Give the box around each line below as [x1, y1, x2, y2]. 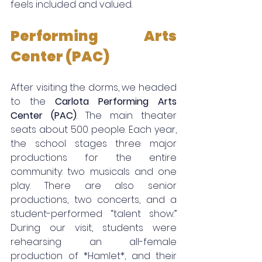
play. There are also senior [11, 179, 177, 193]
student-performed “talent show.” [11, 207, 177, 221]
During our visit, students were [11, 221, 177, 235]
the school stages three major [11, 137, 177, 151]
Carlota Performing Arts [55, 95, 177, 109]
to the [11, 95, 55, 109]
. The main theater [77, 109, 177, 123]
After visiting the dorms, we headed [11, 81, 177, 95]
